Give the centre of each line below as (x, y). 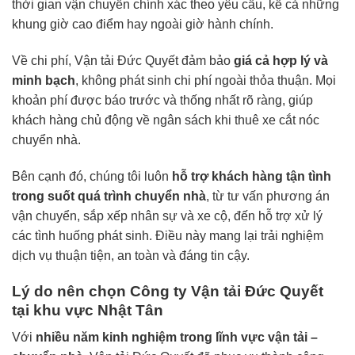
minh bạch (44, 80)
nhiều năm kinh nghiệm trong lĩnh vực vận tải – (177, 338)
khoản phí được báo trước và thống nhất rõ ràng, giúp (162, 100)
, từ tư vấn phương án (268, 196)
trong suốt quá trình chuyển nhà (109, 196)
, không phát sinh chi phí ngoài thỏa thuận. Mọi (206, 80)
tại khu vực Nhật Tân (88, 310)
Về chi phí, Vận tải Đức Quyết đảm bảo (123, 60)
